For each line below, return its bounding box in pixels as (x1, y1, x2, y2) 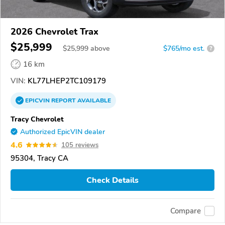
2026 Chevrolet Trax (11, 25, 98, 38)
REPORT (51, 96, 76, 104)
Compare (170, 205, 201, 216)
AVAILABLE (76, 96, 111, 104)
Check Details (86, 174, 139, 186)
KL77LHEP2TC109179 (26, 75, 106, 86)
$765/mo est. (163, 43, 204, 53)
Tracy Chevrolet (11, 114, 64, 124)
